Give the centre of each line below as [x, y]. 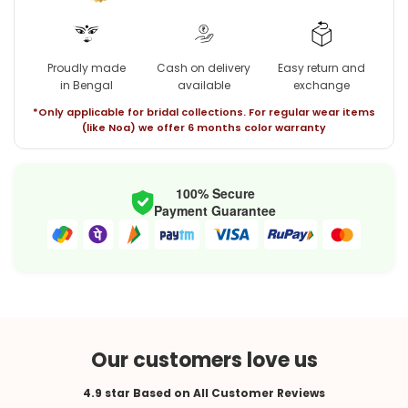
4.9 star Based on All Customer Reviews [204, 393]
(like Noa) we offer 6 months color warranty [204, 128]
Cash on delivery [204, 68]
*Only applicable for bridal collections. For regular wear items [204, 112]
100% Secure [215, 194]
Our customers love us [204, 361]
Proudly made [86, 68]
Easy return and [322, 68]
